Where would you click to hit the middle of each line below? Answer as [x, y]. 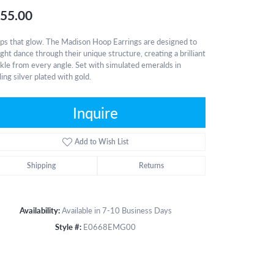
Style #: [68, 227]
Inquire [95, 112]
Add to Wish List [102, 141]
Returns [151, 165]
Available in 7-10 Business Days [117, 210]
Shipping [41, 165]
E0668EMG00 [109, 227]
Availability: [39, 210]
